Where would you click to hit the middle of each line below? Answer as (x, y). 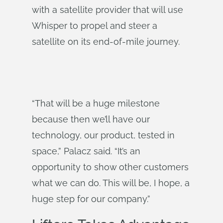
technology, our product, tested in (103, 135)
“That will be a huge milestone (96, 103)
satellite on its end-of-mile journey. (106, 42)
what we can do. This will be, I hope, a (111, 183)
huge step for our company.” (91, 199)
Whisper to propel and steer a (95, 26)
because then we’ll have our (91, 119)
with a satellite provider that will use (108, 10)
